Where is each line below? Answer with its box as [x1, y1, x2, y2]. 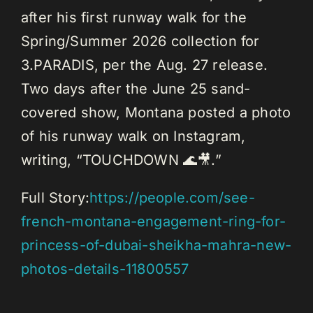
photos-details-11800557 [21, 261, 189, 278]
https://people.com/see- [89, 189, 255, 207]
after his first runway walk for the [21, 9, 247, 27]
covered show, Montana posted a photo [21, 104, 291, 122]
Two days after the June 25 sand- [21, 80, 251, 98]
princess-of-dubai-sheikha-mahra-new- [21, 237, 292, 254]
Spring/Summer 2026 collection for [21, 33, 260, 50]
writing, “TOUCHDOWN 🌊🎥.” [21, 152, 221, 169]
